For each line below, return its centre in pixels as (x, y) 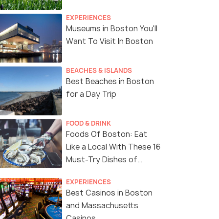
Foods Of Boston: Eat (107, 134)
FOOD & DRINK (88, 123)
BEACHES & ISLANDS (99, 71)
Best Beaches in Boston (110, 82)
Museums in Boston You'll (112, 29)
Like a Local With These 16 (113, 147)
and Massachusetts (102, 206)
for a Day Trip (91, 94)
